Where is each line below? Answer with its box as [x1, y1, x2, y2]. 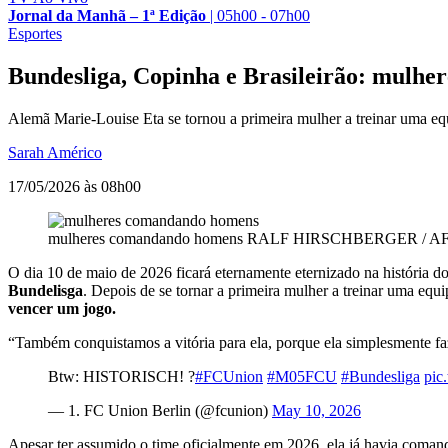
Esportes [8, 24, 62, 42]
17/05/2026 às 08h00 [8, 177, 141, 195]
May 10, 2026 [272, 401, 361, 419]
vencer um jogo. [8, 299, 120, 317]
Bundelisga [8, 281, 83, 299]
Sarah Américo [8, 143, 102, 161]
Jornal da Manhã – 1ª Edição [8, 6, 206, 24]
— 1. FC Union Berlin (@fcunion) [48, 401, 272, 419]
